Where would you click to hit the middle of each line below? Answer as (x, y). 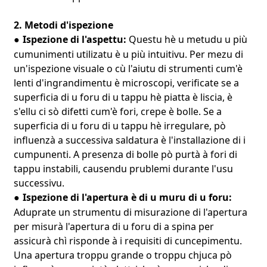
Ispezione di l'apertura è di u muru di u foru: (127, 197)
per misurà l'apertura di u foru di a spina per (114, 226)
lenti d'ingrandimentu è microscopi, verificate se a (126, 83)
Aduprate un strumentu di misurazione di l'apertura (130, 212)
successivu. (39, 183)
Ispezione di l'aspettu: (75, 39)
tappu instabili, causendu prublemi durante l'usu (123, 168)
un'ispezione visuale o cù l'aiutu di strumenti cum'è (128, 68)
